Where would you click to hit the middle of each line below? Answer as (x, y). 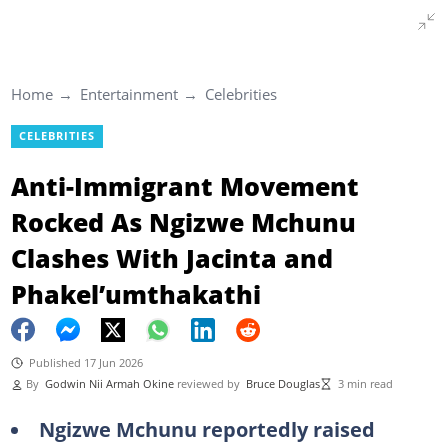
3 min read (365, 383)
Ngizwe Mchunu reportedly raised (206, 428)
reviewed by (211, 383)
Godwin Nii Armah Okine (109, 383)
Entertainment (128, 94)
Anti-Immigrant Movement (184, 185)
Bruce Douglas (282, 383)
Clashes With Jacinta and (171, 257)
